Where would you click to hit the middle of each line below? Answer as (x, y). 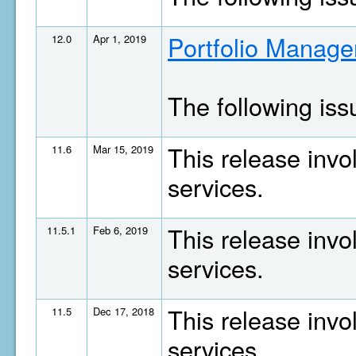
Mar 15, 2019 (123, 149)
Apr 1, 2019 (120, 39)
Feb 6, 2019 (120, 230)
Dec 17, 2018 (124, 311)
